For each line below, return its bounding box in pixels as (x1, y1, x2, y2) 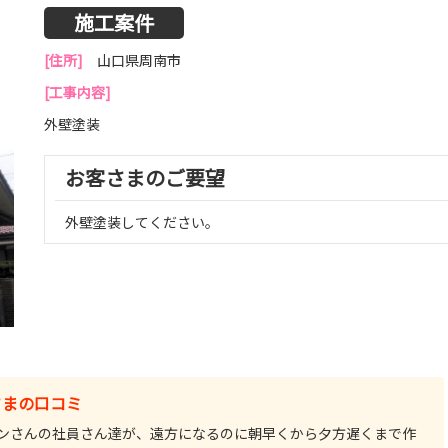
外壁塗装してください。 (65, 212, 219, 232)
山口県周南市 (97, 50, 181, 70)
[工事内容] (44, 82, 111, 102)
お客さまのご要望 (65, 163, 225, 192)
